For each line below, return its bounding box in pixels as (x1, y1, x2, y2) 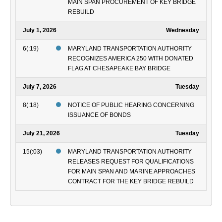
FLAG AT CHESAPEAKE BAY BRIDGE (68, 65, 170, 72)
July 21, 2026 (23, 130, 60, 137)
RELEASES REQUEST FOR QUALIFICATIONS (68, 158, 194, 166)
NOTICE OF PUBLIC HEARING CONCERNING (68, 102, 194, 109)
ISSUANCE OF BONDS (68, 111, 131, 119)
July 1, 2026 (23, 27, 56, 34)
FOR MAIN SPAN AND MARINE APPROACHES (68, 168, 195, 175)
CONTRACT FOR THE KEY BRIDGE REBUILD (68, 178, 194, 185)
